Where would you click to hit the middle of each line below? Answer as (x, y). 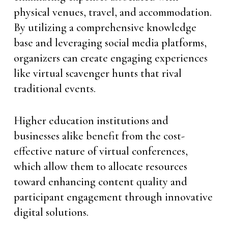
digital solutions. (51, 212)
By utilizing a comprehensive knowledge (105, 27)
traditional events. (54, 89)
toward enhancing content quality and (100, 182)
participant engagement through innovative (113, 197)
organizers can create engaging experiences (110, 58)
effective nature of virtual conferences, (101, 151)
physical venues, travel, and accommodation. (112, 12)
